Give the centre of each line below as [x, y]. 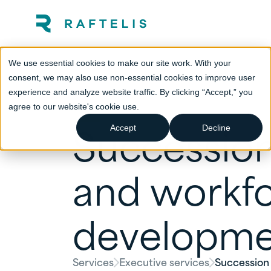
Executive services [164, 261]
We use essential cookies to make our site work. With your [120, 63]
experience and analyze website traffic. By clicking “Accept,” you [131, 92]
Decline [216, 127]
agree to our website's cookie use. [74, 106]
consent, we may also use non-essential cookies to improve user [132, 77]
